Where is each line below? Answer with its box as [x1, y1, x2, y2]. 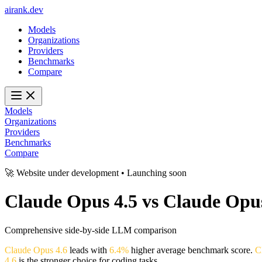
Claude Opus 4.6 [5, 244, 67, 255]
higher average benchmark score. [129, 244, 255, 255]
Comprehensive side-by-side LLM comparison [5, 225, 177, 235]
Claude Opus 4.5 [5, 191, 137, 212]
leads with [67, 244, 109, 255]
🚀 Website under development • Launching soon [5, 168, 187, 178]
